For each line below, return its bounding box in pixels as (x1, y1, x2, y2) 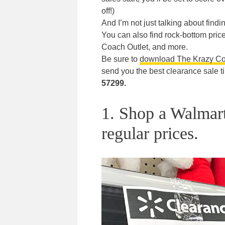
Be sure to (101, 55, 140, 63)
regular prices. (101, 124, 198, 143)
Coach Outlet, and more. (101, 43, 188, 51)
